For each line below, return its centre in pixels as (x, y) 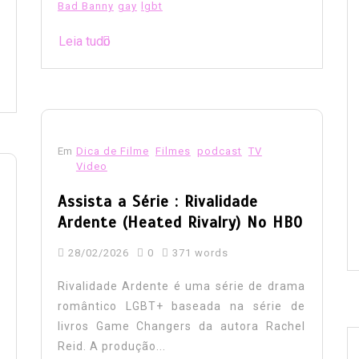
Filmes (173, 151)
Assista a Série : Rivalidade (157, 201)
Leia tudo (84, 41)
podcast (219, 151)
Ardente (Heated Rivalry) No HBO (180, 222)
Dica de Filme (112, 151)
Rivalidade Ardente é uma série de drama (181, 286)
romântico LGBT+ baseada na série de (181, 306)
